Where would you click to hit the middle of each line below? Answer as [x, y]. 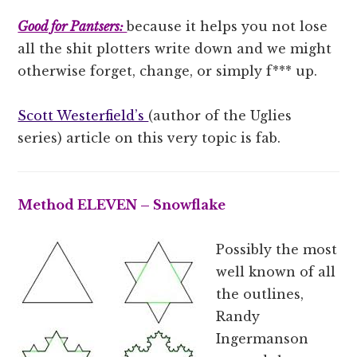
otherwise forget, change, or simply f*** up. [168, 71]
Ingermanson [263, 338]
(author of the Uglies [220, 116]
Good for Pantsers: [73, 27]
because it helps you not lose [228, 27]
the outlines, [260, 294]
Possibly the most [277, 249]
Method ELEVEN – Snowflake [122, 204]
